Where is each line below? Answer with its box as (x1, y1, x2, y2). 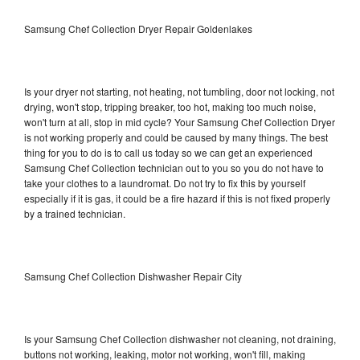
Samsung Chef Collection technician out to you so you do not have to (24, 160, 324, 174)
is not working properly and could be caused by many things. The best (24, 129, 328, 144)
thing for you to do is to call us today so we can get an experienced (24, 145, 313, 159)
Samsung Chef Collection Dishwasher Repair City (24, 268, 242, 283)
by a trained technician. (24, 206, 125, 220)
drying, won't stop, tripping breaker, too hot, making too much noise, (24, 99, 316, 113)
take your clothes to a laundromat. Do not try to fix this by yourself (24, 175, 305, 190)
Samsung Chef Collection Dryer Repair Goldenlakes (24, 21, 252, 35)
